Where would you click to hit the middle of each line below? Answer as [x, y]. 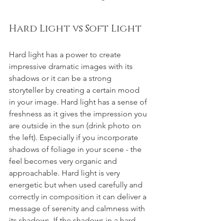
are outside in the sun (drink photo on [76, 125]
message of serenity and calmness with [78, 208]
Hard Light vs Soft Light [75, 28]
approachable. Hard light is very [65, 173]
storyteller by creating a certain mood [75, 90]
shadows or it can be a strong [61, 78]
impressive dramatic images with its [72, 66]
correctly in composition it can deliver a [79, 196]
